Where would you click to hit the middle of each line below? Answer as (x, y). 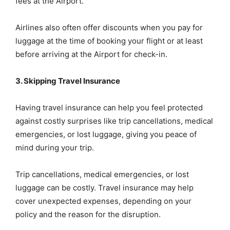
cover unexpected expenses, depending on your (103, 201)
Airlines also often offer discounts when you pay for (109, 28)
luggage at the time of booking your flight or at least (109, 41)
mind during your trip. (55, 148)
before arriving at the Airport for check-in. (91, 54)
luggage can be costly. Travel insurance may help (104, 188)
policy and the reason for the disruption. (88, 215)
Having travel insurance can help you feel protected (109, 108)
